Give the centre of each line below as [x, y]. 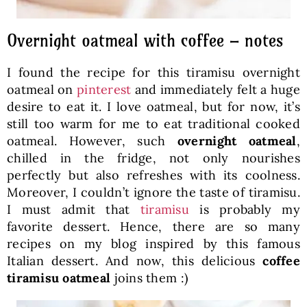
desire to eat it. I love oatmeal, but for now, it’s [153, 106]
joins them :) [149, 278]
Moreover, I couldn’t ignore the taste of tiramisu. [153, 192]
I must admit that [73, 209]
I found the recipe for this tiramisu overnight [153, 72]
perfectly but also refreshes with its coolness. [153, 175]
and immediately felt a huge [216, 89]
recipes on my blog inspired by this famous [153, 243]
